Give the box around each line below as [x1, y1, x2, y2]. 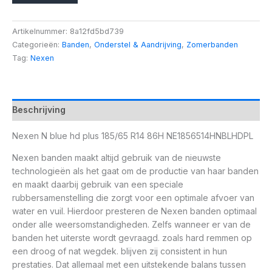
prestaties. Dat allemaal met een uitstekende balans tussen [12, 259, 246, 270]
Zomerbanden [186, 39, 238, 49]
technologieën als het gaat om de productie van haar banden [12, 165, 259, 176]
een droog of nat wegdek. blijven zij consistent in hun [12, 245, 227, 256]
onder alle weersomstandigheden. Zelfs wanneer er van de [12, 219, 251, 229]
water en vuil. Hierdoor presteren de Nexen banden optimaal [12, 205, 257, 216]
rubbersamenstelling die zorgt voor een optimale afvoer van [12, 192, 254, 203]
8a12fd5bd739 [70, 26, 124, 36]
